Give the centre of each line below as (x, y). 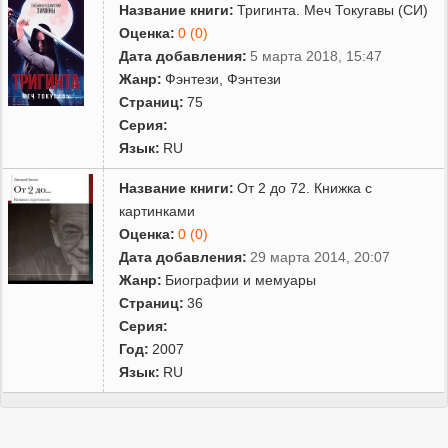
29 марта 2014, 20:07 (320, 256)
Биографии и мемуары (241, 279)
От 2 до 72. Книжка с (305, 187)
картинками (157, 210)
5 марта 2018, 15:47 (316, 55)
